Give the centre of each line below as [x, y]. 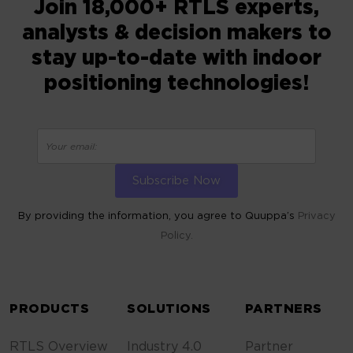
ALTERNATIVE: [210, 284]
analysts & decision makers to [176, 34]
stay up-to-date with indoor [176, 59]
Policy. [176, 236]
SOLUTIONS [169, 310]
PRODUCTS [49, 310]
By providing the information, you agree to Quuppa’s [158, 217]
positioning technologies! [176, 84]
